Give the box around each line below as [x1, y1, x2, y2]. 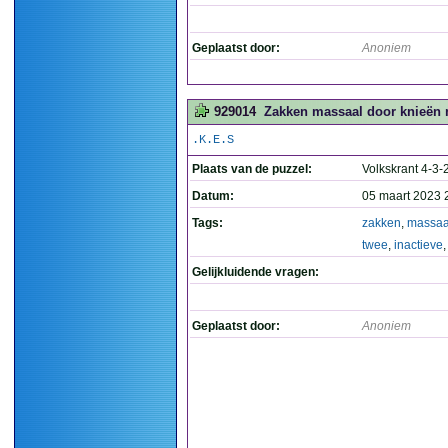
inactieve [394, 238, 443, 252]
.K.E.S [192, 133, 234, 147]
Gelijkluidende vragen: [192, 265, 319, 279]
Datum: [192, 189, 234, 203]
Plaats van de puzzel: [192, 162, 312, 176]
